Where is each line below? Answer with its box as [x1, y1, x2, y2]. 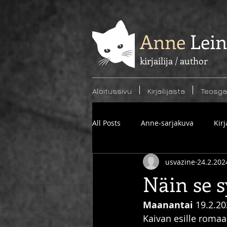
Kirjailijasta [147, 87, 185, 95]
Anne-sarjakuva [141, 118, 194, 128]
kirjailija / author [140, 55, 208, 67]
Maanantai [143, 199, 193, 211]
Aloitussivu [92, 87, 132, 95]
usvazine [165, 157, 195, 167]
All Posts [92, 118, 121, 128]
